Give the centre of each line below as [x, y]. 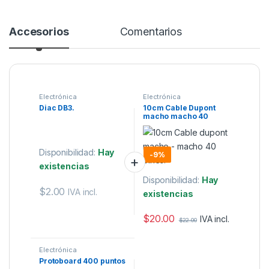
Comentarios [151, 32]
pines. [155, 125]
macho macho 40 [176, 116]
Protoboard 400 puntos [83, 261]
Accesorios [39, 32]
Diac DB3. [57, 108]
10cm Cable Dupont [179, 108]
